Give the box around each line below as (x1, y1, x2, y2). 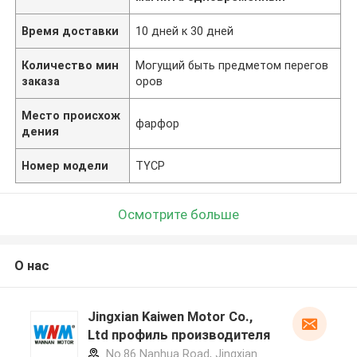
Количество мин (22, 58, 120, 72)
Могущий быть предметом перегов (135, 58, 329, 72)
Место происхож (22, 108, 121, 122)
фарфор (135, 116, 180, 130)
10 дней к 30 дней (135, 24, 234, 37)
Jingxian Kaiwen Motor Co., (87, 308, 253, 325)
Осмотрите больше (118, 206, 239, 222)
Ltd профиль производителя (87, 327, 270, 343)
